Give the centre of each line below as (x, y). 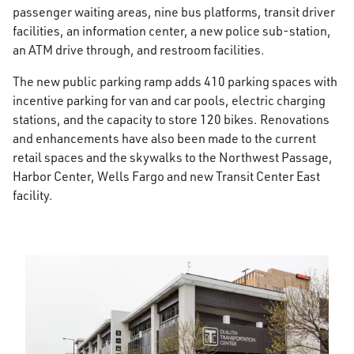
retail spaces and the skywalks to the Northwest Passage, (173, 157)
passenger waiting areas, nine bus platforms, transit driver (174, 12)
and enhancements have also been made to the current (164, 138)
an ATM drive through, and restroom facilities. (139, 50)
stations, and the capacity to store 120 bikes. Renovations (171, 119)
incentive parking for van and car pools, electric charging (169, 100)
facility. (34, 195)
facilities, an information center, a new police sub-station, (172, 31)
